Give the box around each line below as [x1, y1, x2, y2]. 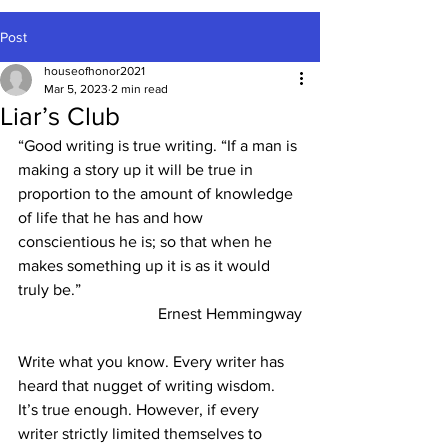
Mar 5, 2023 [44, 82, 108, 96]
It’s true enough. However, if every [18, 401, 263, 418]
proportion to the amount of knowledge [18, 185, 297, 202]
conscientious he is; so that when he [18, 233, 276, 250]
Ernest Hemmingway [158, 305, 302, 322]
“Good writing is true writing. [18, 137, 217, 154]
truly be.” [18, 281, 81, 298]
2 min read [111, 82, 168, 96]
